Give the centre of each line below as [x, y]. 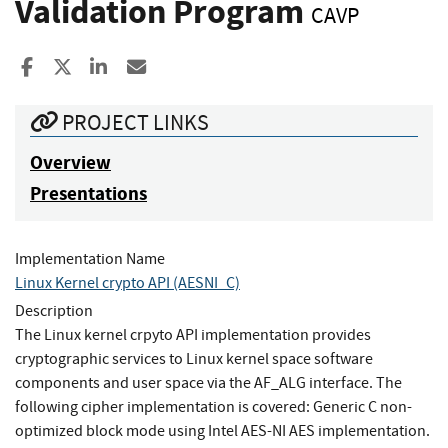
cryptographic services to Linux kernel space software [194, 358]
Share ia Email [205, 67]
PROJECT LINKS [133, 122]
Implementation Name [90, 258]
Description [54, 310]
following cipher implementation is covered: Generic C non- [213, 406]
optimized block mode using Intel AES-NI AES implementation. [222, 430]
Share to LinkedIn [178, 67]
